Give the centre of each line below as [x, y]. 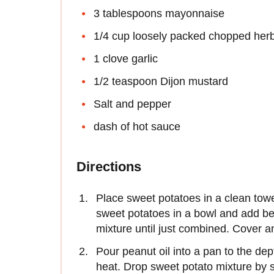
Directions [109, 167]
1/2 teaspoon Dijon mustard [161, 82]
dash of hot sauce [137, 127]
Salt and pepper [132, 104]
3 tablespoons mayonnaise [159, 14]
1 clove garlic [126, 59]
